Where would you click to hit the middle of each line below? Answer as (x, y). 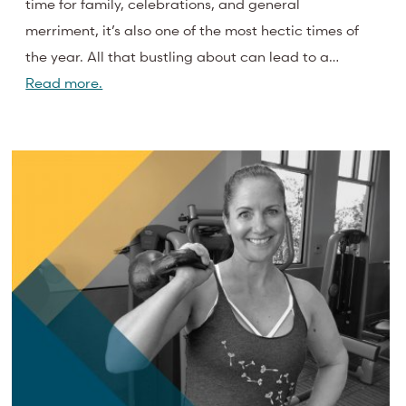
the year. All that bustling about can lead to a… (183, 57)
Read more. (64, 83)
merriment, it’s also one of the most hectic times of (193, 30)
